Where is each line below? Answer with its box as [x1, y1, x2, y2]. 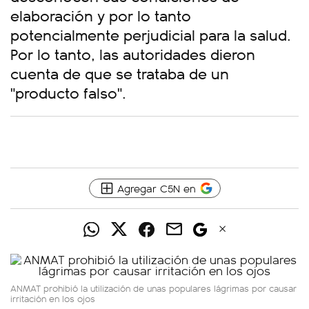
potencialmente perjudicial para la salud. [10, 23, 291, 45]
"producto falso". [10, 81, 126, 103]
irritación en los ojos [10, 292, 95, 305]
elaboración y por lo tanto [10, 4, 191, 26]
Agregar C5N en [117, 181, 196, 195]
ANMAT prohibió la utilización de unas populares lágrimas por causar [10, 281, 297, 295]
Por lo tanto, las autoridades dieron [10, 43, 255, 64]
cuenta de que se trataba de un [10, 62, 229, 83]
